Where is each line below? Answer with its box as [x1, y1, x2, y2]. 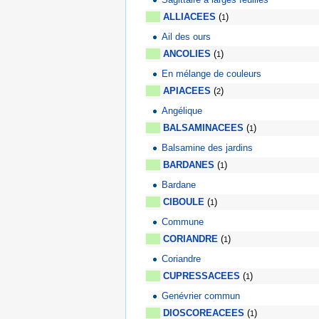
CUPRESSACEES [163, 271, 240, 282]
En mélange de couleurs [162, 68, 262, 79]
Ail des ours [162, 31, 211, 42]
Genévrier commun [162, 290, 241, 301]
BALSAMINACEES [163, 122, 244, 134]
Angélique [162, 105, 203, 116]
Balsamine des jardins [162, 142, 253, 153]
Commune [162, 216, 204, 227]
